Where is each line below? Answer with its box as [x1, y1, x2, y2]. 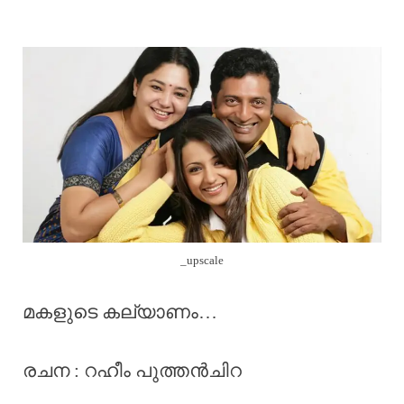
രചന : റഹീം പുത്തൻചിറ [23, 359, 242, 381]
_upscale [180, 252, 224, 267]
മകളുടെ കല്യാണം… [23, 301, 217, 324]
